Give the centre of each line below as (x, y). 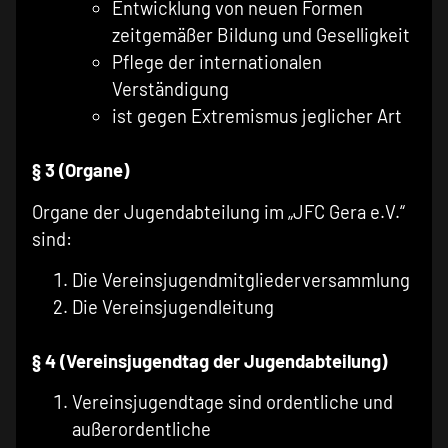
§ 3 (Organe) (80, 170)
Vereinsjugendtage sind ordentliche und (232, 402)
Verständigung (170, 89)
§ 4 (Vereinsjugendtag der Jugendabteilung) (209, 360)
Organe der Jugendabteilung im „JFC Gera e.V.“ (218, 211)
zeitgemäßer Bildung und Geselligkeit (261, 35)
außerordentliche (141, 429)
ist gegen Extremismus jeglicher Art (257, 116)
